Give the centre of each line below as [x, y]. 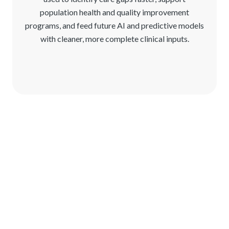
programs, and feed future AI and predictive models [114, 25]
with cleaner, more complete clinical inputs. [114, 38]
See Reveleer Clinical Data [108, 213]
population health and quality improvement [114, 12]
